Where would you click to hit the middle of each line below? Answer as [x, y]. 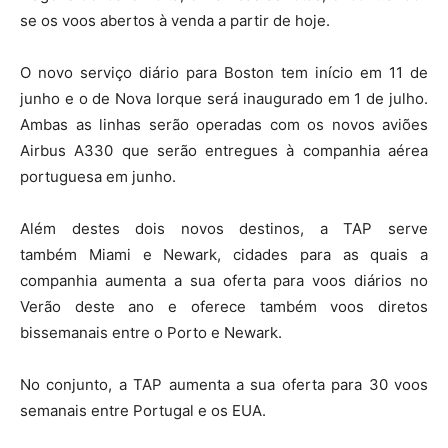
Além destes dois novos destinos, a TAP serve [224, 228]
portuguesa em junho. [98, 176]
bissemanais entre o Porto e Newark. [151, 332]
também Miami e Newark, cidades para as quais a [224, 254]
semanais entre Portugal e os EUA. [143, 410]
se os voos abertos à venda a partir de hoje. [175, 20]
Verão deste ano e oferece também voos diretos [224, 306]
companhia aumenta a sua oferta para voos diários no [224, 280]
